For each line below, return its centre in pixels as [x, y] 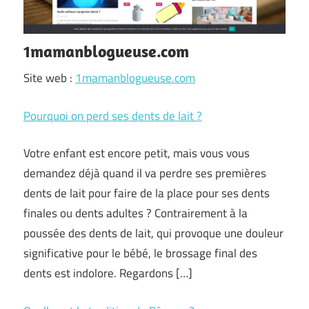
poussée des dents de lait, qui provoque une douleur [153, 233]
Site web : [49, 78]
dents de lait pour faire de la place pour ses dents [147, 193]
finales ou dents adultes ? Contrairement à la [136, 213]
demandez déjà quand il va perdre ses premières [145, 173]
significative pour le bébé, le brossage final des [140, 253]
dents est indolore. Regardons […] [108, 273]
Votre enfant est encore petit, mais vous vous [137, 153]
